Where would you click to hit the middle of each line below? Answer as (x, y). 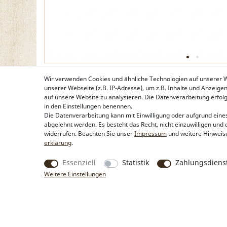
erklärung (58, 143)
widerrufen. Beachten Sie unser (89, 134)
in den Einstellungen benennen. (88, 106)
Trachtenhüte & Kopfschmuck (86, 222)
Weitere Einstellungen (75, 174)
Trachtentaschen (68, 203)
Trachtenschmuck (69, 213)
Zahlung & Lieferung (174, 222)
